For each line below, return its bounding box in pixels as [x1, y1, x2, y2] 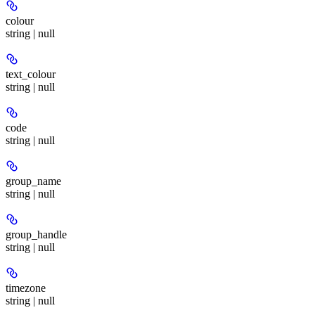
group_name [6, 174, 61, 187]
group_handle [6, 228, 67, 240]
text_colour [6, 67, 56, 80]
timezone [6, 281, 46, 294]
